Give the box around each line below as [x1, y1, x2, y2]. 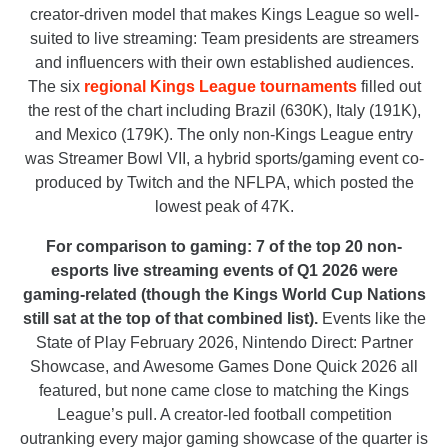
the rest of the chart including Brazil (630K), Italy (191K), [27, 102, 421, 120]
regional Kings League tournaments [79, 78, 357, 96]
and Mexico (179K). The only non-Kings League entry [35, 126, 413, 144]
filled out [356, 78, 421, 96]
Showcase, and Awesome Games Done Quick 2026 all [30, 358, 418, 376]
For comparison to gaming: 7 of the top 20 [46, 238, 367, 256]
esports [50, 262, 109, 280]
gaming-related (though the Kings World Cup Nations [22, 286, 426, 304]
